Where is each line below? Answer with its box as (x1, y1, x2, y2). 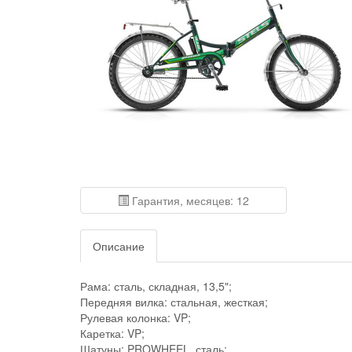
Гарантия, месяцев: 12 (128, 192, 249, 209)
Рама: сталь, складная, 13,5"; (80, 278, 232, 295)
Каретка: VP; (80, 325, 145, 342)
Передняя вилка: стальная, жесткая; (80, 294, 268, 310)
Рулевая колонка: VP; (80, 310, 191, 326)
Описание (93, 238, 145, 255)
